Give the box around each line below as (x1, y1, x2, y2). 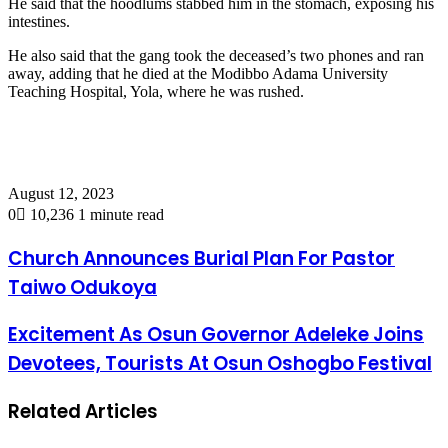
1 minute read (78, 205, 164, 223)
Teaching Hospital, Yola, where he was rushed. (8, 82, 304, 100)
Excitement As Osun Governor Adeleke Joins (8, 321, 424, 349)
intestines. (8, 12, 70, 30)
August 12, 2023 (8, 184, 114, 202)
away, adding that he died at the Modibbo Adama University (8, 64, 388, 82)
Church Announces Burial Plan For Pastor (8, 244, 395, 272)
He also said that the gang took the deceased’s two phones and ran (8, 46, 424, 64)
